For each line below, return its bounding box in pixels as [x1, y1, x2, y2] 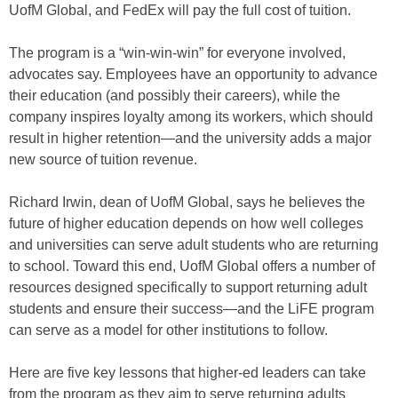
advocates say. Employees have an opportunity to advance [9, 67, 378, 82]
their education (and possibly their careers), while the [9, 88, 340, 103]
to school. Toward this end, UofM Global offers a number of [9, 259, 375, 274]
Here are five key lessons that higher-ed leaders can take [9, 365, 366, 380]
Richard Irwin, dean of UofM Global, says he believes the [9, 195, 365, 210]
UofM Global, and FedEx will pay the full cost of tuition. [9, 3, 351, 18]
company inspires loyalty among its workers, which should [9, 109, 373, 124]
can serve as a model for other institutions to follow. [9, 322, 328, 338]
